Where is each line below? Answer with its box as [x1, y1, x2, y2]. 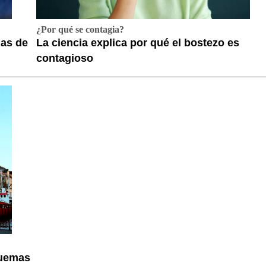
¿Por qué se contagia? [36, 24, 124, 35]
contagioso [36, 52, 93, 65]
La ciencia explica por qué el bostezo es [36, 37, 239, 49]
